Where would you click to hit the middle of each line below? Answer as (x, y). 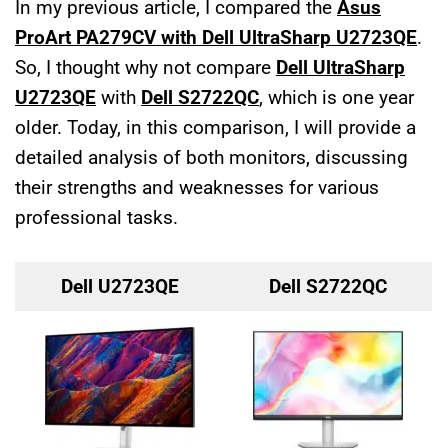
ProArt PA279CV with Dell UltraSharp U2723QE (216, 38)
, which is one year (336, 98)
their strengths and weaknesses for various (197, 188)
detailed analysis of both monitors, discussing (211, 158)
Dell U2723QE (119, 286)
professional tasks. (96, 218)
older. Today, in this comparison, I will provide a (215, 128)
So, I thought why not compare (145, 68)
